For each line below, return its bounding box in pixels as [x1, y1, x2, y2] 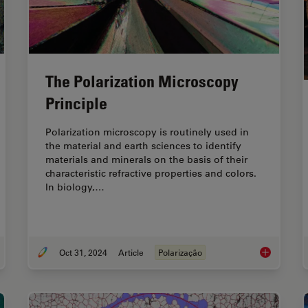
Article [118, 247, 144, 258]
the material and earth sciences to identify [45, 140, 241, 153]
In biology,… [45, 181, 104, 194]
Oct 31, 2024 [59, 247, 107, 258]
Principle [45, 93, 107, 113]
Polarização [158, 247, 202, 258]
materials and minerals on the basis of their [45, 153, 247, 166]
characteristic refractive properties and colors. [45, 167, 256, 180]
